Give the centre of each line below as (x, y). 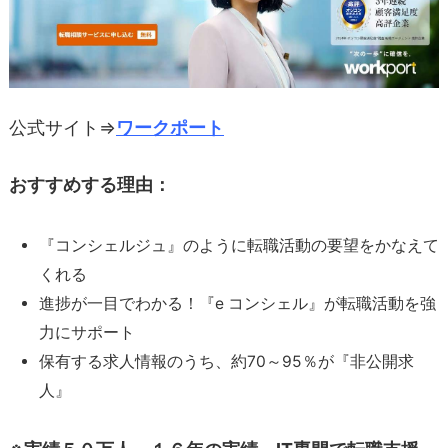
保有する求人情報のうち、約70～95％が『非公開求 (226, 361)
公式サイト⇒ (62, 127)
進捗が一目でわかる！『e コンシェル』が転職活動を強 (237, 303)
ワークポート (170, 127)
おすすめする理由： (90, 185)
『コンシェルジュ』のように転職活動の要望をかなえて (239, 245)
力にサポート (87, 332)
